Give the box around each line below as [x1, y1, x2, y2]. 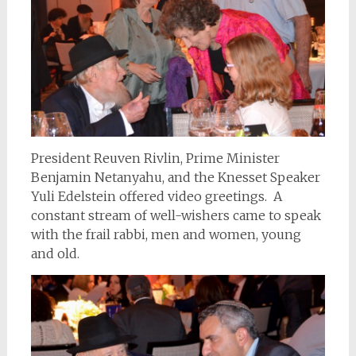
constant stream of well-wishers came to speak [30, 207, 321, 224]
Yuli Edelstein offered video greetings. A [30, 188, 282, 205]
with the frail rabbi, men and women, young [30, 226, 301, 243]
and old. [30, 246, 79, 262]
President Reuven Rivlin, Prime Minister [30, 150, 280, 167]
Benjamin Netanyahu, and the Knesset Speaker [30, 169, 320, 186]
